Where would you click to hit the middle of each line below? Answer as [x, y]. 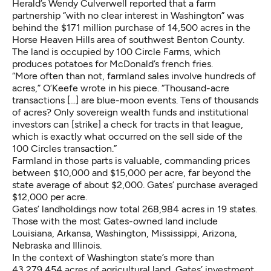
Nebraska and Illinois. [57, 245]
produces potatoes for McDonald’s [87, 64]
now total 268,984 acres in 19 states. [177, 209]
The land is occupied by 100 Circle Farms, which [116, 51]
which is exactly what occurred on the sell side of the [127, 136]
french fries [186, 64]
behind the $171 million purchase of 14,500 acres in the [131, 27]
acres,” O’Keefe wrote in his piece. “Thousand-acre [121, 88]
